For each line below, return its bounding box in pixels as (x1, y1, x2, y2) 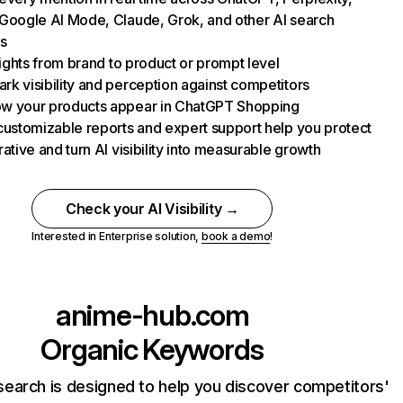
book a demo (201, 229, 271, 243)
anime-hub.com (56, 298, 249, 333)
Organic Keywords (40, 332, 264, 367)
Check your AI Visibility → (65, 200, 239, 218)
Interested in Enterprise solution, (31, 229, 201, 243)
